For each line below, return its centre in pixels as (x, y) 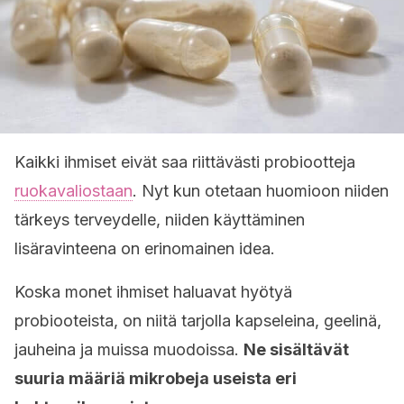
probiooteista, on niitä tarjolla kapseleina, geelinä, (198, 321)
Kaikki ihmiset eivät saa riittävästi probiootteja (185, 162)
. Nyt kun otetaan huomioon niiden (261, 191)
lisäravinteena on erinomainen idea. (145, 248)
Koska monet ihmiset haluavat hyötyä (153, 292)
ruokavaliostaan (73, 191)
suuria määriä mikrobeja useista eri (156, 378)
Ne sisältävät (296, 349)
